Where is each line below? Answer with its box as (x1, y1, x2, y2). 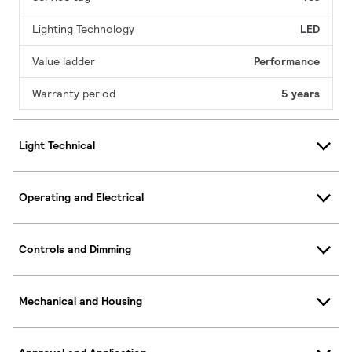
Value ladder (32, 53, 95, 68)
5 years (281, 86, 320, 101)
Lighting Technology (32, 21, 134, 36)
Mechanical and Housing (19, 294, 142, 309)
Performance (254, 53, 320, 68)
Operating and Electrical (19, 190, 144, 205)
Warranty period (32, 86, 115, 101)
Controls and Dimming (19, 242, 131, 257)
